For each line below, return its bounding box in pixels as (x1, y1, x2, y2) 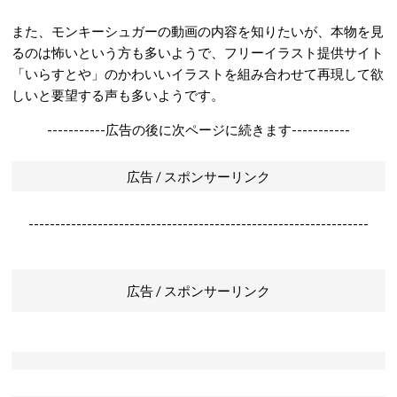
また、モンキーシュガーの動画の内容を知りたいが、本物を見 (12, 22, 384, 39)
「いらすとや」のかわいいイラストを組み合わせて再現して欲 (12, 65, 384, 82)
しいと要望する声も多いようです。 (12, 86, 224, 103)
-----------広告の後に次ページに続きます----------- (47, 121, 350, 137)
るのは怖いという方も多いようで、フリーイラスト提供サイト (12, 43, 384, 60)
